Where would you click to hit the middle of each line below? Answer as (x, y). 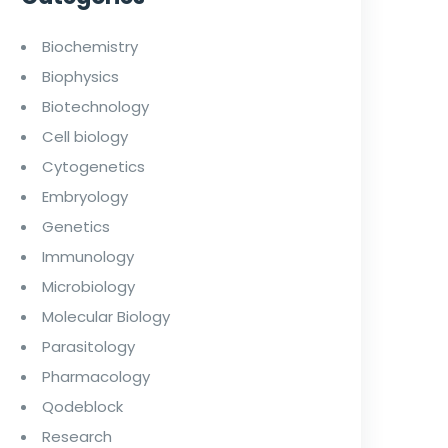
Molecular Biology (106, 316)
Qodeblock (82, 406)
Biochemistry (90, 46)
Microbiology (88, 286)
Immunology (88, 256)
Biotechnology (95, 106)
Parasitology (88, 346)
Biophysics (80, 76)
